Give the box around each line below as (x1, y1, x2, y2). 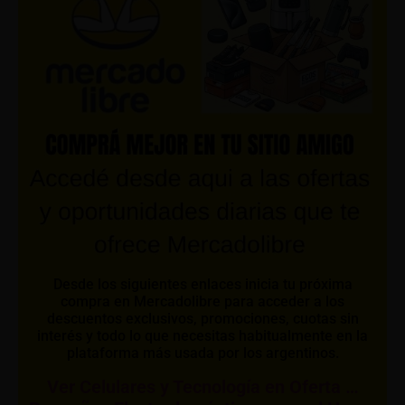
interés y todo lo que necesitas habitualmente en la (37, 326, 368, 344)
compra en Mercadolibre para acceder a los (61, 292, 344, 310)
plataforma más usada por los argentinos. (66, 344, 339, 362)
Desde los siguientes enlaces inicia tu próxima (52, 275, 353, 293)
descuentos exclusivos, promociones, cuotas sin (46, 309, 359, 327)
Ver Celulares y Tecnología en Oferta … (46, 375, 359, 398)
